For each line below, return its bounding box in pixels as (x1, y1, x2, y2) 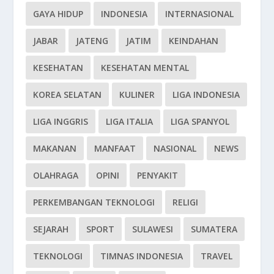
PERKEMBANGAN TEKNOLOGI (33, 196, 155, 208)
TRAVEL (201, 250, 233, 262)
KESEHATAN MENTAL (101, 61, 190, 73)
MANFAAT (94, 142, 136, 154)
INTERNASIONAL (165, 7, 234, 20)
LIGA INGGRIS (33, 115, 89, 127)
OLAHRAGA (33, 169, 79, 181)
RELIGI (172, 196, 199, 208)
